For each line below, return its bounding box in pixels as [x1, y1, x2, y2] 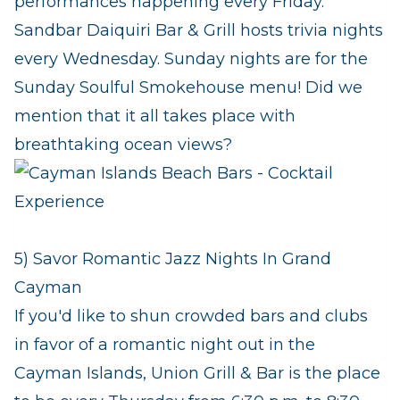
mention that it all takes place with [14, 106, 296, 127]
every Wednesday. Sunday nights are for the [14, 49, 368, 70]
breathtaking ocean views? [14, 135, 232, 155]
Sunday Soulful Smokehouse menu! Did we [14, 78, 362, 98]
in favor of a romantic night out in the [14, 335, 315, 355]
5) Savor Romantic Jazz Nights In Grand [14, 249, 331, 270]
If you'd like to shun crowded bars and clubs [14, 306, 368, 327]
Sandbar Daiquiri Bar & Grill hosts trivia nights [14, 21, 383, 41]
